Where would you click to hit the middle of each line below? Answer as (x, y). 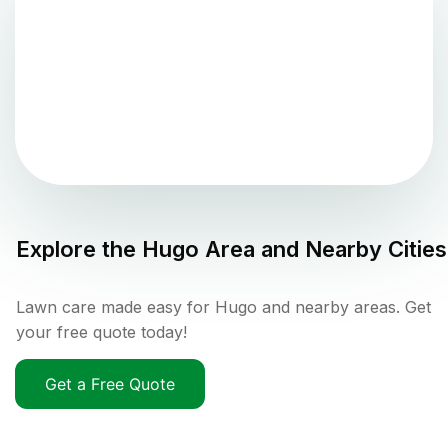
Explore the (79, 248)
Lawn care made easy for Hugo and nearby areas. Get (223, 306)
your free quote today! (101, 331)
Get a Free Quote (110, 383)
